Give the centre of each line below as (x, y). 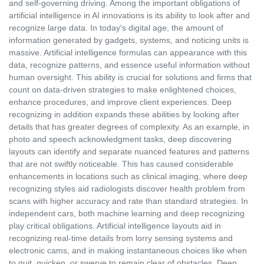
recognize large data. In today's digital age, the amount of (116, 28)
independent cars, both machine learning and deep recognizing (127, 214)
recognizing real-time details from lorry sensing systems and (121, 238)
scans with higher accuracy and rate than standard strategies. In (128, 201)
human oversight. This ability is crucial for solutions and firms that (130, 77)
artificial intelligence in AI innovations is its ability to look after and (129, 16)
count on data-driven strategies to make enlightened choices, (123, 90)
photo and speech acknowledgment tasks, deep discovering (120, 139)
